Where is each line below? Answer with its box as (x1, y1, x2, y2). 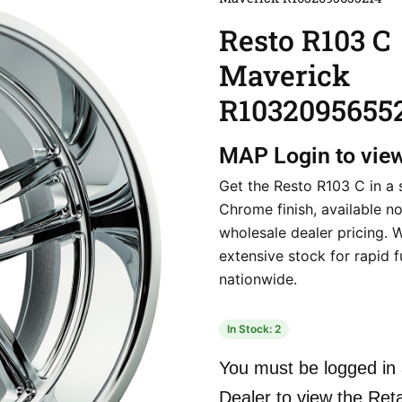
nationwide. (219, 269, 297, 288)
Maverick (219, 55, 350, 94)
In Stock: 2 (227, 321, 281, 336)
